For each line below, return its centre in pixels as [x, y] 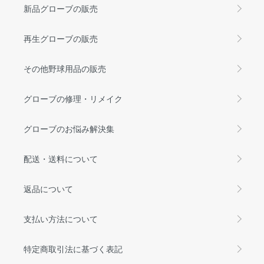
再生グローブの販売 [61, 38]
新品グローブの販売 [61, 8]
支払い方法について [61, 218]
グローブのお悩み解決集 [69, 128]
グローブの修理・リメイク [73, 98]
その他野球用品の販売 [65, 68]
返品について [48, 188]
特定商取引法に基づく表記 [73, 248]
